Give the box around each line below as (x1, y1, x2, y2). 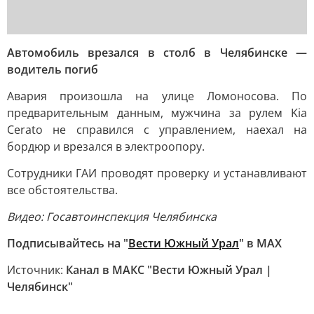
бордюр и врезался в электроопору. (7, 139, 205, 154)
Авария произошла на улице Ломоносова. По (7, 88, 307, 104)
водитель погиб (7, 62, 98, 77)
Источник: (7, 262, 66, 278)
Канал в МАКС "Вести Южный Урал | (66, 262, 272, 278)
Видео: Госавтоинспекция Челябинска (7, 209, 217, 224)
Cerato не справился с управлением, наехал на (7, 122, 307, 137)
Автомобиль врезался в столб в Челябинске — (7, 45, 307, 60)
